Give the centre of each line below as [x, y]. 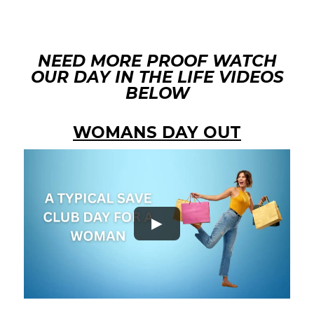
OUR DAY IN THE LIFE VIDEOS [157, 77]
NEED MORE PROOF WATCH [157, 61]
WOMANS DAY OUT [157, 132]
